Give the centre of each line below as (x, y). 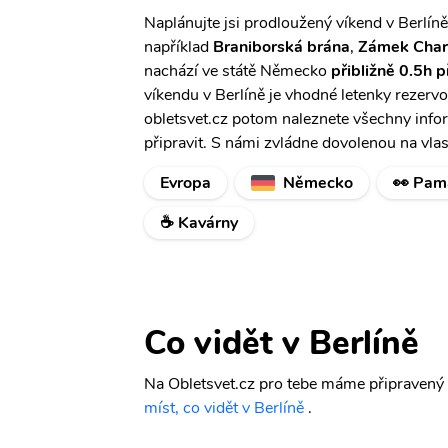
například (178, 47)
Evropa (185, 183)
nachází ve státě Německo (237, 71)
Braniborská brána (281, 47)
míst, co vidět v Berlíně (224, 408)
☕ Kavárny (199, 223)
